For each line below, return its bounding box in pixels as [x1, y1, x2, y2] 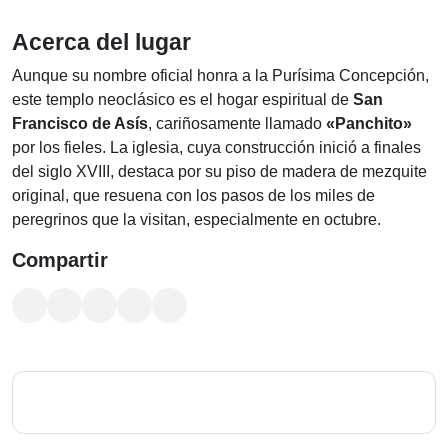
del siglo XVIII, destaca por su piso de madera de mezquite [12, 163, 427, 180]
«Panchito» [326, 115, 412, 132]
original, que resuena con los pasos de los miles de [12, 187, 375, 204]
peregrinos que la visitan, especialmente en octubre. [12, 211, 381, 228]
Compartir [12, 249, 108, 271]
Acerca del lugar [12, 29, 191, 55]
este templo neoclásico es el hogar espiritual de [12, 91, 353, 108]
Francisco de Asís [12, 115, 148, 132]
